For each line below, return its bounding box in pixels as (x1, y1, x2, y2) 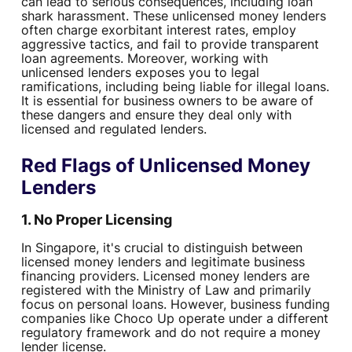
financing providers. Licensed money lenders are (20, 268, 310, 284)
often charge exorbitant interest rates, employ (20, 22, 296, 38)
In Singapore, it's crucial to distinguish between (20, 240, 302, 256)
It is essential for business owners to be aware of (20, 93, 313, 109)
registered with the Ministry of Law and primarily (20, 282, 311, 299)
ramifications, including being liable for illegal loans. (20, 79, 329, 95)
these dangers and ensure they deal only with (20, 107, 291, 123)
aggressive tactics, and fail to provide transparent (20, 36, 319, 53)
